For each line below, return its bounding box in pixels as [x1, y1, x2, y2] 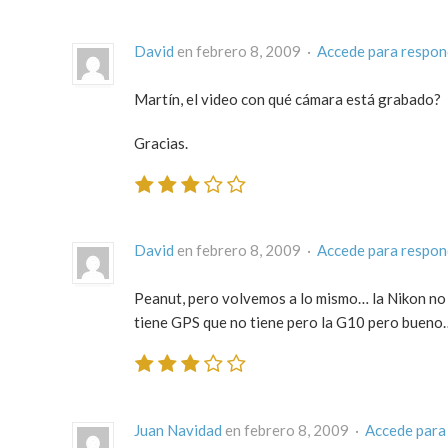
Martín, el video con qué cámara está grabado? [134, 89, 441, 108]
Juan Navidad [134, 420, 222, 439]
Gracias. [134, 133, 188, 152]
